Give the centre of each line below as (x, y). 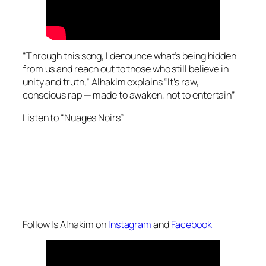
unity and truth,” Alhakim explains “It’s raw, (111, 82)
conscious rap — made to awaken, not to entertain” (129, 95)
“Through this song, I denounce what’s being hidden (129, 56)
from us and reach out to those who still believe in (126, 69)
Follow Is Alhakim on (65, 225)
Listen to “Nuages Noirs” (73, 118)
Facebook (191, 225)
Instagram (130, 225)
